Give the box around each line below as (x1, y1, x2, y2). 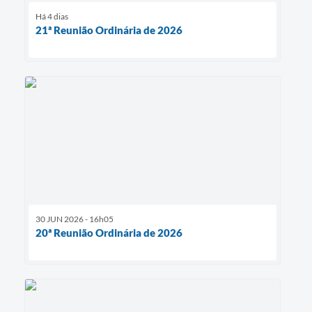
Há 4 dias (36, 10, 68, 22)
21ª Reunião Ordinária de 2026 (36, 23, 182, 36)
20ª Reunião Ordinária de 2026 (36, 226, 182, 239)
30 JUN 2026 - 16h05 (36, 213, 114, 224)
